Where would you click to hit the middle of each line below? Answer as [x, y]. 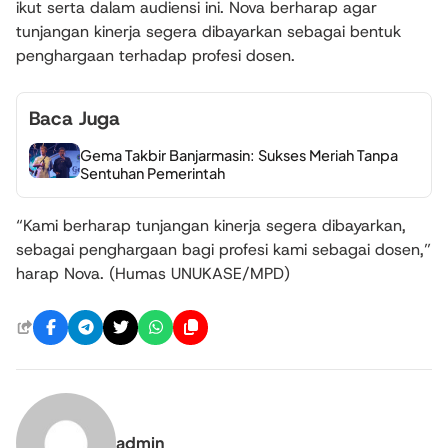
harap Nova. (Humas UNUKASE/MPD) [153, 273]
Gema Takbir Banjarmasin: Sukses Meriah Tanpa [238, 154]
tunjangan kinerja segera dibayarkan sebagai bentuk [208, 32]
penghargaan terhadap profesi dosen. [155, 56]
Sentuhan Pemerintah [152, 172]
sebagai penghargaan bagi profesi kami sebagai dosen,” [223, 249]
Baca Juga [74, 119]
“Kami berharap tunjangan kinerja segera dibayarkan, [211, 225]
